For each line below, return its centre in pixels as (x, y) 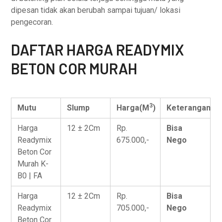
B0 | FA (30, 176)
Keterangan (189, 108)
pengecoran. (32, 22)
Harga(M (133, 108)
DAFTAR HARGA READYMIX (98, 50)
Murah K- (33, 164)
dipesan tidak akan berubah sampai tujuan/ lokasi (96, 10)
